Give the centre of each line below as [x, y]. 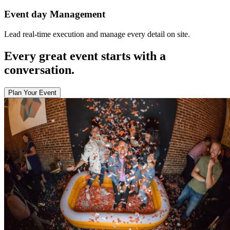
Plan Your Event [32, 92]
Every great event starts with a [85, 56]
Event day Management [55, 14]
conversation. [39, 70]
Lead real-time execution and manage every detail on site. [97, 34]
